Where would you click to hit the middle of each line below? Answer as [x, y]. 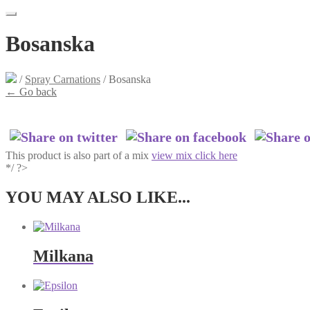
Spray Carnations [63, 79]
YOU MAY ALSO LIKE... [98, 198]
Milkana [63, 256]
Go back [37, 91]
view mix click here [194, 156]
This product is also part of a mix [79, 156]
